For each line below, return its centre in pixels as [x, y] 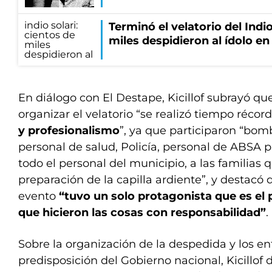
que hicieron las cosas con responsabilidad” [142, 213]
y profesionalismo [69, 131]
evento [39, 196]
